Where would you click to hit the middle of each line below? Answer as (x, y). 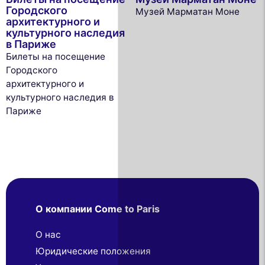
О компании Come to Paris (98, 209)
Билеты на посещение (56, 57)
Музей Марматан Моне (187, 12)
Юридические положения (93, 251)
